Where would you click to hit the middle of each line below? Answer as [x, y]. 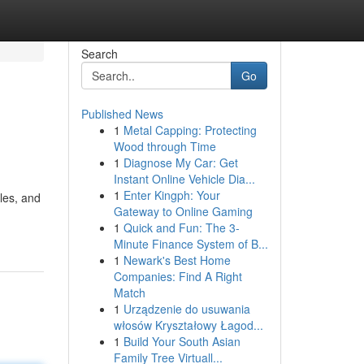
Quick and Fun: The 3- [181, 227]
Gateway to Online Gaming [183, 211]
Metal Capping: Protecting [190, 130]
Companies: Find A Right [178, 276]
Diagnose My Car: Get [180, 162]
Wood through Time [165, 146]
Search [99, 54]
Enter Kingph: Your [171, 195]
